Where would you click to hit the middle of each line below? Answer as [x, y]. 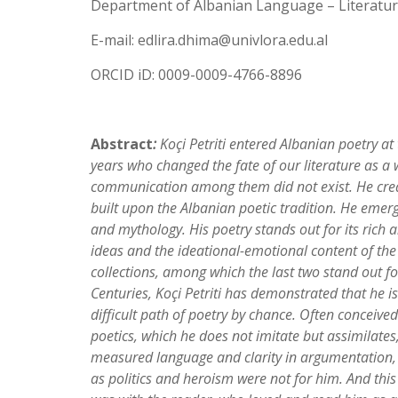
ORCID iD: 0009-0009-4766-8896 [196, 75]
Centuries [119, 293]
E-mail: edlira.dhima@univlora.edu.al [209, 40]
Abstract [122, 144]
